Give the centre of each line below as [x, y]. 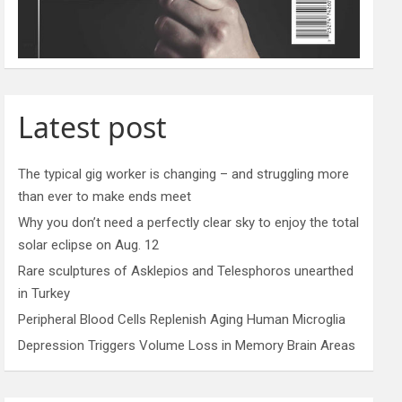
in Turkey [44, 294]
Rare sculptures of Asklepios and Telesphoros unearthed [186, 271]
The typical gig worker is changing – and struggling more [184, 175]
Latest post [93, 127]
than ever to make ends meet [105, 197]
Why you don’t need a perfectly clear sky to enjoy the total [189, 223]
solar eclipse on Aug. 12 [89, 245]
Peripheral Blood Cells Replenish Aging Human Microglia [182, 320]
